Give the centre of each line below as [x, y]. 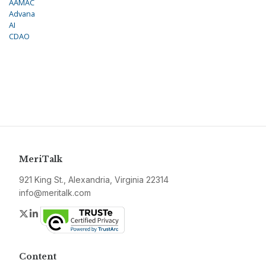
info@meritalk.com [55, 193]
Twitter [44, 213]
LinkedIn [58, 213]
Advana [22, 14]
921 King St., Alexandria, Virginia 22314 [94, 180]
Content [38, 257]
